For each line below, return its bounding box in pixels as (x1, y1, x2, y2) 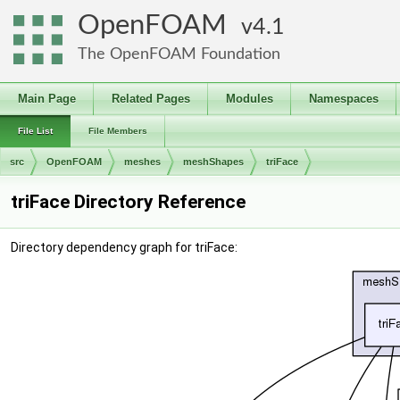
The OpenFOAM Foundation (78, 46, 280, 62)
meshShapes (183, 156, 244, 167)
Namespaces (309, 92, 379, 105)
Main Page (18, 92, 76, 105)
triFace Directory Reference (11, 191, 246, 212)
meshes (124, 156, 161, 167)
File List (18, 126, 53, 136)
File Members (88, 126, 147, 136)
